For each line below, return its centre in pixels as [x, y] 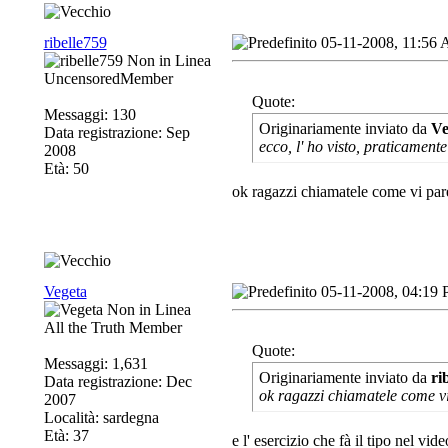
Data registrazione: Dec [117, 381]
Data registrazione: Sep [116, 132]
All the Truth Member [112, 327]
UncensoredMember [108, 78]
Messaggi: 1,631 [95, 363]
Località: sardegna [101, 417]
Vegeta [65, 291]
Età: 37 [66, 435]
